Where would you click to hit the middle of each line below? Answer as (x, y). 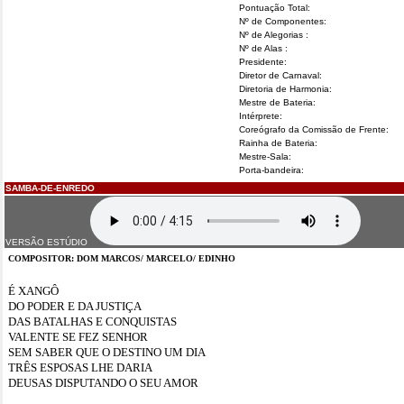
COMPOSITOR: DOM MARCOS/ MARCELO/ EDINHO (122, 258)
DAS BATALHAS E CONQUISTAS (92, 321)
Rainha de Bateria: (278, 143)
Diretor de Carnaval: (280, 75)
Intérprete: (261, 116)
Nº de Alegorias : (274, 35)
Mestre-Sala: (265, 156)
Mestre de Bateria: (277, 102)
